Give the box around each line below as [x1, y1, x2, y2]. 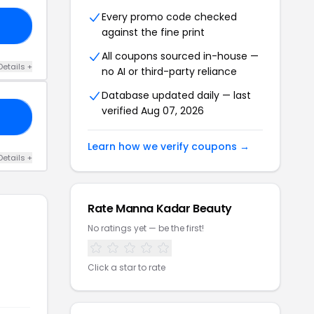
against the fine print [102, 25, 205, 39]
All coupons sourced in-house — [102, 49, 259, 63]
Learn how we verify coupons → [88, 139, 250, 153]
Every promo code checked [102, 10, 237, 24]
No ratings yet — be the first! [88, 222, 204, 234]
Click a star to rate [88, 261, 165, 273]
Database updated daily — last [102, 88, 251, 102]
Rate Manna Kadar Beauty [88, 200, 232, 217]
